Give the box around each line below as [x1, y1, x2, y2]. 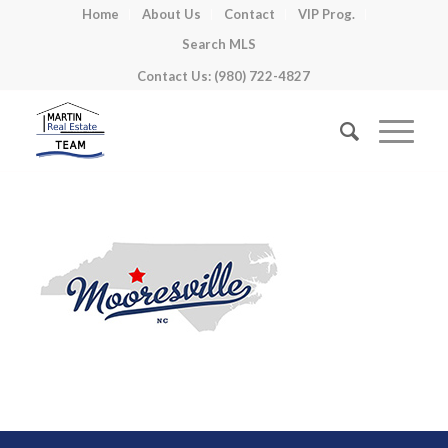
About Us [141, 6, 201, 22]
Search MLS [181, 36, 256, 52]
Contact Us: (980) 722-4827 [137, 68, 311, 84]
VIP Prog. [297, 6, 355, 22]
